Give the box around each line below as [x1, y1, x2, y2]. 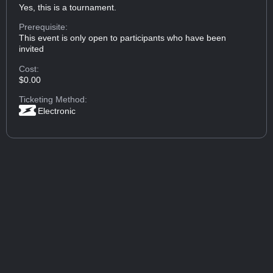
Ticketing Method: [19, 94, 88, 105]
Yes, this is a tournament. [19, 2, 117, 12]
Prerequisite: [19, 22, 68, 32]
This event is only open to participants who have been [19, 33, 227, 43]
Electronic [38, 106, 76, 116]
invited [19, 44, 44, 54]
